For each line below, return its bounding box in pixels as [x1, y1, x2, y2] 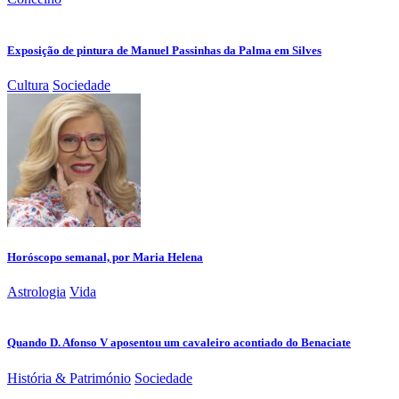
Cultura [7, 77, 49, 93]
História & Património [7, 370, 131, 386]
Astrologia [7, 284, 66, 300]
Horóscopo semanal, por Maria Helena [7, 249, 203, 264]
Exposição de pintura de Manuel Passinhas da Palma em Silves [7, 43, 322, 57]
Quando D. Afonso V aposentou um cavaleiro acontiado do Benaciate [7, 336, 351, 350]
